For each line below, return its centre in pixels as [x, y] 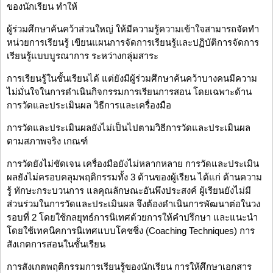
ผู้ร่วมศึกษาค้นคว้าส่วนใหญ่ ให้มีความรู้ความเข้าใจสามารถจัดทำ [133, 29]
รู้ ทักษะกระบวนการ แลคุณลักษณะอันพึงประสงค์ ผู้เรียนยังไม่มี [129, 191]
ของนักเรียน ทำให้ [42, 7]
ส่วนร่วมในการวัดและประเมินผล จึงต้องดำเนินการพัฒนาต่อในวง [133, 204]
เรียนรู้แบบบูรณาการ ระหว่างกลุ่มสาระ [83, 56]
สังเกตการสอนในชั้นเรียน [56, 244]
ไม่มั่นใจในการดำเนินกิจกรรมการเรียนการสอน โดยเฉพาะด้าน [129, 92]
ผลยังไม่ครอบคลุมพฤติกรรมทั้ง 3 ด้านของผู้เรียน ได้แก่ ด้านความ [134, 177]
